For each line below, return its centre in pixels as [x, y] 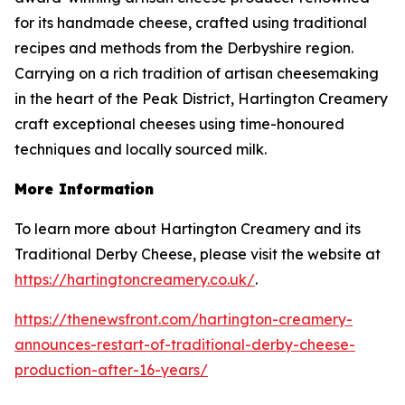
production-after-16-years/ [111, 370]
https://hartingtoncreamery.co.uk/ [135, 279]
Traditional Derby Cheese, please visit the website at [198, 254]
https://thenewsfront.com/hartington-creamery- [184, 319]
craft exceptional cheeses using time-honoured [179, 124]
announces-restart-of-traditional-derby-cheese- [185, 344]
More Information [84, 189]
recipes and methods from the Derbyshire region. [184, 48]
